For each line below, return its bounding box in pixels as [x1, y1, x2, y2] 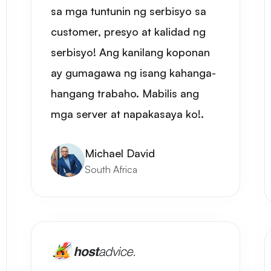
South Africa [85, 163, 138, 175]
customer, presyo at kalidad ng [51, 25, 206, 38]
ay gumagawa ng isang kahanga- [51, 66, 217, 79]
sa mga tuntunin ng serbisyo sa [51, 4, 207, 18]
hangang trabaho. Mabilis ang [51, 87, 200, 100]
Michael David [85, 146, 155, 160]
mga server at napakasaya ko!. [51, 107, 204, 120]
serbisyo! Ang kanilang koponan [51, 45, 211, 59]
